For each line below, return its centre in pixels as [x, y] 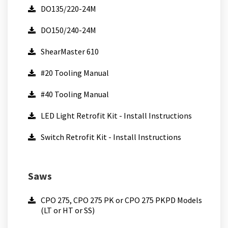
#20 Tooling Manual [75, 73]
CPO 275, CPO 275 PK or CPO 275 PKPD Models [121, 200]
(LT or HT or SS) [68, 210]
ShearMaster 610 [70, 51]
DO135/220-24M [68, 9]
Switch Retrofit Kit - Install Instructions [111, 137]
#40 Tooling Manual [75, 94]
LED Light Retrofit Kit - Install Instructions [116, 116]
